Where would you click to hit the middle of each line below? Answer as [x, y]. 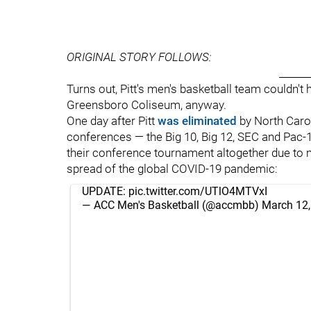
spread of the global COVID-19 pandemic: [172, 169]
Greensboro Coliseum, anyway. [146, 105]
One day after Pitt [112, 121]
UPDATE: [105, 191]
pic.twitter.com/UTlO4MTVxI [198, 191]
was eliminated [197, 121]
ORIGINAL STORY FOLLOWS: [139, 57]
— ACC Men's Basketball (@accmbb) [172, 205]
